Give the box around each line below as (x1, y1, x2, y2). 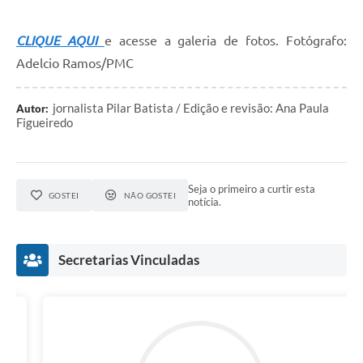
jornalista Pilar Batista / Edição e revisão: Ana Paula (53, 100, 329, 116)
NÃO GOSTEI (123, 190, 177, 201)
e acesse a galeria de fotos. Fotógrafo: (104, 33, 347, 49)
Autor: (16, 102, 49, 116)
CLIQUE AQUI (16, 33, 105, 49)
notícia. (188, 195, 222, 209)
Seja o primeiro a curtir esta (188, 182, 316, 196)
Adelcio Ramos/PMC (16, 56, 134, 71)
